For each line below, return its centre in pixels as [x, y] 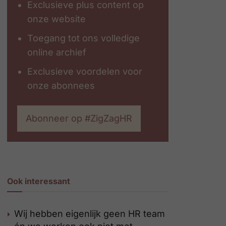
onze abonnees [61, 86]
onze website [56, 19]
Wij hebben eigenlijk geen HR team [90, 214]
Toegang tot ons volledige [83, 38]
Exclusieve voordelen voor [85, 71]
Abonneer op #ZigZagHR [79, 118]
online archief [57, 52]
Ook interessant [39, 181]
